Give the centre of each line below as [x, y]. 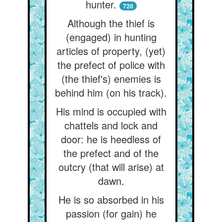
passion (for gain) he [111, 213]
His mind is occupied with [111, 111]
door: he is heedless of [111, 139]
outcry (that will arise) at [111, 167]
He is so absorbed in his [111, 199]
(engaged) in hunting [111, 37]
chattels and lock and [111, 125]
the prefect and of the [111, 153]
